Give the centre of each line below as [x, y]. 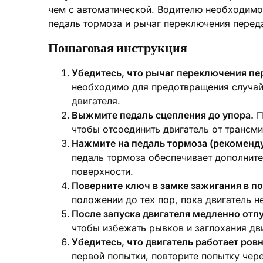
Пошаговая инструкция [118, 48]
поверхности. [102, 171]
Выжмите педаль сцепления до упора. [163, 115]
